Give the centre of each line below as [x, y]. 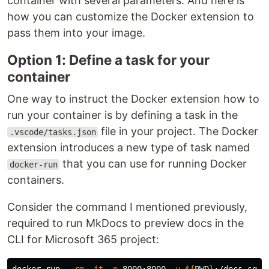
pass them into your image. [76, 33]
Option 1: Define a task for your [108, 60]
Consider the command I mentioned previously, [127, 207]
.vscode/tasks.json [53, 132]
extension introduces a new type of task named [128, 147]
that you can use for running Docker [153, 164]
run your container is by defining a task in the [122, 115]
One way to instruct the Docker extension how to [133, 99]
